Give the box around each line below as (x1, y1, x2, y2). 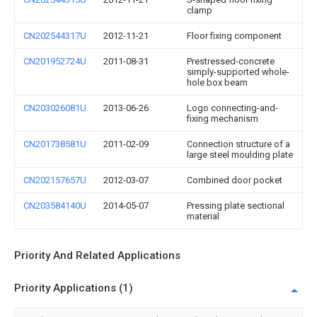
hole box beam (187, 77, 248, 88)
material (187, 211, 219, 221)
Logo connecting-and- (187, 103, 278, 113)
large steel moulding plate (187, 149, 293, 160)
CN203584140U (23, 200, 86, 211)
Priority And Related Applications (14, 249, 180, 262)
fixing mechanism (187, 113, 258, 124)
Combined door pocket (187, 175, 282, 185)
